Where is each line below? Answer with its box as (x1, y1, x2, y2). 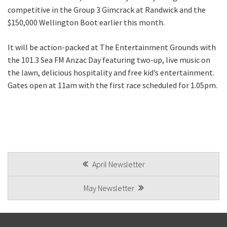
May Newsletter (83, 183, 136, 193)
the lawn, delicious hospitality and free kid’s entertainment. (8, 67, 214, 78)
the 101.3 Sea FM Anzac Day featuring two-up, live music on (8, 55, 210, 65)
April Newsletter (90, 159, 145, 169)
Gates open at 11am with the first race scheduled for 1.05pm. (8, 80, 217, 90)
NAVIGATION (8, 173, 89, 193)
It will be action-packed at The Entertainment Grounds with (8, 42, 216, 52)
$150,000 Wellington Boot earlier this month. (8, 17, 165, 27)
